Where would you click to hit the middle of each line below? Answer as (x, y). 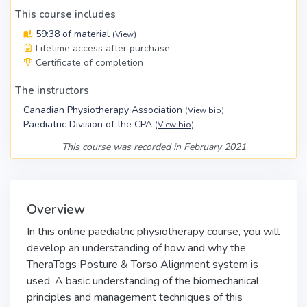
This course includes (65, 14)
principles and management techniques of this (135, 297)
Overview (56, 210)
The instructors (52, 90)
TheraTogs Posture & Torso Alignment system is (143, 265)
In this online (58, 232)
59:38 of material (73, 34)
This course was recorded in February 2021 (153, 147)
